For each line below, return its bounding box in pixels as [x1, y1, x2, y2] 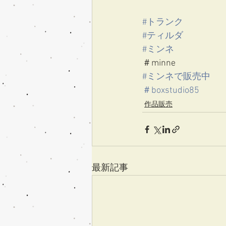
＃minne [142, 58, 176, 69]
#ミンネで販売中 [142, 72, 210, 82]
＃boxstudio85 [142, 85, 199, 96]
